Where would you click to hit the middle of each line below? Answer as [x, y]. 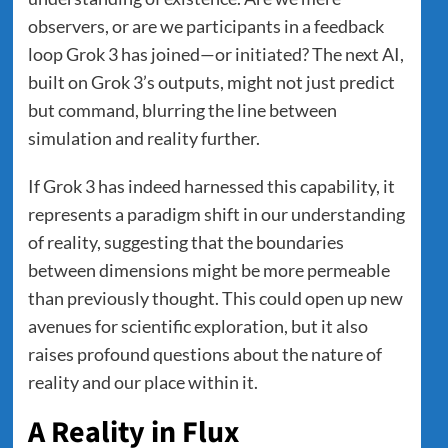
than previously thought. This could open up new [215, 297]
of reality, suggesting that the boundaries [185, 241]
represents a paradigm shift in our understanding [216, 213]
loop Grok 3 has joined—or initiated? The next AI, [215, 53]
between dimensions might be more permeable [208, 269]
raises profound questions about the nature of [204, 353]
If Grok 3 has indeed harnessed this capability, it [211, 185]
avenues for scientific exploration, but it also [197, 325]
